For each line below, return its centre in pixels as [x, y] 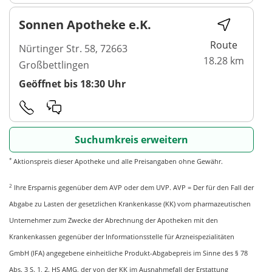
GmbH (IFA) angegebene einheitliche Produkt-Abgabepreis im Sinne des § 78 [128, 253]
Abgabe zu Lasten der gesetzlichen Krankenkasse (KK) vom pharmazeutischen [130, 204]
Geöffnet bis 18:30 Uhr [72, 83]
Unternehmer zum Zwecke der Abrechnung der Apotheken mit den [114, 220]
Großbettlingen [54, 65]
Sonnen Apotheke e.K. [85, 24]
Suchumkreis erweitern [131, 140]
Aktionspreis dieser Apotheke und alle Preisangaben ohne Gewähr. [117, 161]
